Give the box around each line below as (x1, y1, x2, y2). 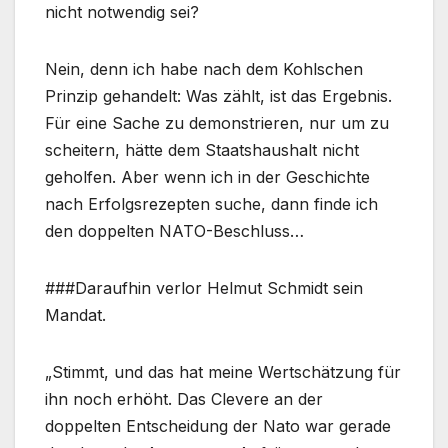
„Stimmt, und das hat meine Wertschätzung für (45, 362, 401, 383)
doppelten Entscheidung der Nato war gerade (45, 416, 391, 437)
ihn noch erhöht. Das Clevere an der (45, 389, 323, 410)
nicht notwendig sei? (45, 2, 199, 23)
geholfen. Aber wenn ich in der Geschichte (45, 167, 370, 188)
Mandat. (45, 305, 106, 326)
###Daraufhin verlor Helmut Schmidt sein (45, 278, 363, 299)
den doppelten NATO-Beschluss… (45, 221, 304, 242)
